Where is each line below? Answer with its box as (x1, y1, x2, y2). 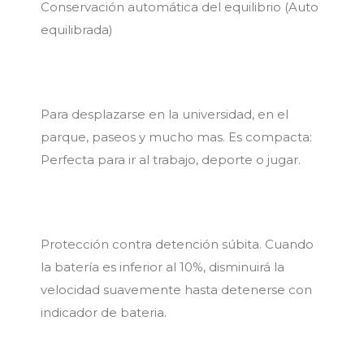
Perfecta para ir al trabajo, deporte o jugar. (41, 151, 301, 167)
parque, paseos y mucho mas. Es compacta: (41, 128, 312, 145)
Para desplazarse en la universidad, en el (41, 106, 288, 122)
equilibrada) (41, 21, 113, 37)
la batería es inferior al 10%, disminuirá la (41, 258, 284, 275)
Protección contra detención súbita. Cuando (41, 236, 314, 252)
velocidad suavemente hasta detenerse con (41, 281, 312, 297)
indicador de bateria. (41, 304, 167, 320)
